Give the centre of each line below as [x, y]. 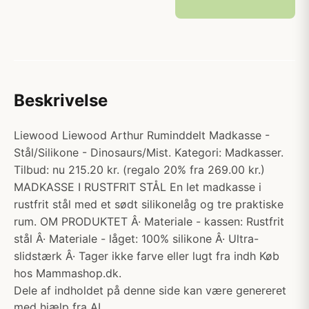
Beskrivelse [61, 100]
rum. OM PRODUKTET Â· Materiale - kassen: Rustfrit [149, 221]
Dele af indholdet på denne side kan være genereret [150, 290]
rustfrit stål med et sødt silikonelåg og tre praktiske [149, 204]
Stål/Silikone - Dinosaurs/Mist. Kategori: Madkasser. [149, 152]
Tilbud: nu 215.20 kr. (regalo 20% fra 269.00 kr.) [139, 170]
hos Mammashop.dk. [68, 273]
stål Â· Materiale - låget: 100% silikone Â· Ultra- [136, 239]
